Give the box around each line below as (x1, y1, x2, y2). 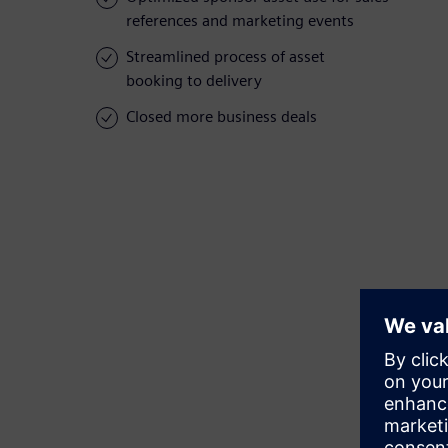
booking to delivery (126, 71, 262, 91)
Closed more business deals (126, 107, 317, 127)
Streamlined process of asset (126, 47, 325, 67)
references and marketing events (126, 11, 354, 31)
